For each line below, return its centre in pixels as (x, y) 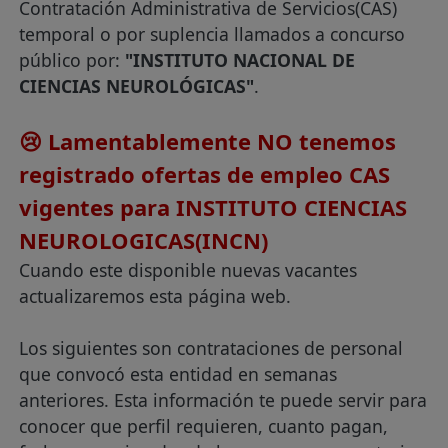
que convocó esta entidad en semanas (178, 374)
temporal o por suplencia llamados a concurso (212, 34)
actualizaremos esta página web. (155, 296)
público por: (72, 60)
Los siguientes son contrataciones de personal (211, 348)
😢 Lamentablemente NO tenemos (208, 141)
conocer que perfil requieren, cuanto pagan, (204, 426)
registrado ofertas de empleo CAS (205, 174)
